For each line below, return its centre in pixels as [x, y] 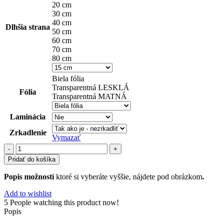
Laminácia [28, 116]
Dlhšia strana [28, 27]
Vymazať [66, 137]
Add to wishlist [28, 193]
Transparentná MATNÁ [89, 96]
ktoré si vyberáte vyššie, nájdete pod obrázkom [128, 176]
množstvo [30, 147]
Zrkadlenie [28, 132]
